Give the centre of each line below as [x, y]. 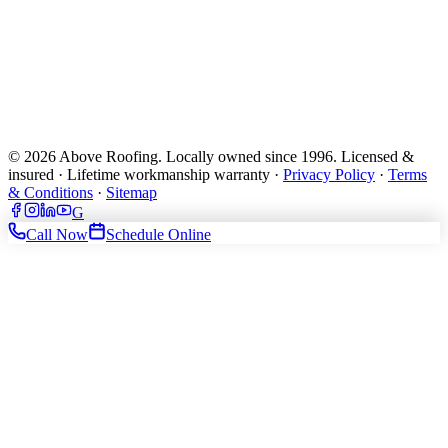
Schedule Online [158, 235]
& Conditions [50, 193]
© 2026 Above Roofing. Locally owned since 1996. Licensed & [211, 157]
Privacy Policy [329, 175]
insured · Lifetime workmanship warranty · [145, 175]
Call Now [57, 235]
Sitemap [131, 193]
